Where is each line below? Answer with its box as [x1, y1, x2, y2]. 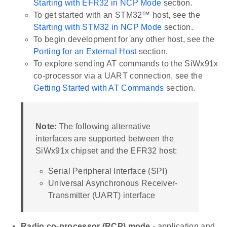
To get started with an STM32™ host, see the [33, 10, 200, 19]
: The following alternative [54, 122, 151, 131]
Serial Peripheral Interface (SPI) [48, 166, 167, 175]
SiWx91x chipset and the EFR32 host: [35, 146, 177, 155]
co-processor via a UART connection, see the [33, 71, 203, 80]
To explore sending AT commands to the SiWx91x [33, 59, 218, 68]
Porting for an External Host [33, 47, 137, 56]
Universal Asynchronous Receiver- [48, 178, 178, 187]
